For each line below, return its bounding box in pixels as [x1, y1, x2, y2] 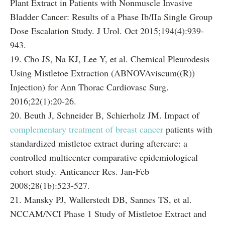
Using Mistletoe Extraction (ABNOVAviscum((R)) [10, 67, 195, 79]
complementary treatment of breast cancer [10, 123, 163, 135]
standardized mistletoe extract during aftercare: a [10, 137, 187, 149]
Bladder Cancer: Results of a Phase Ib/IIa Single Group [10, 11, 212, 23]
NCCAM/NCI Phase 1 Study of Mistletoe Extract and [10, 207, 206, 219]
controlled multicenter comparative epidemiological [10, 151, 198, 163]
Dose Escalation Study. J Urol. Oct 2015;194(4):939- [10, 25, 204, 37]
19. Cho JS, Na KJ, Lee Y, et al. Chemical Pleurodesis [10, 53, 209, 65]
